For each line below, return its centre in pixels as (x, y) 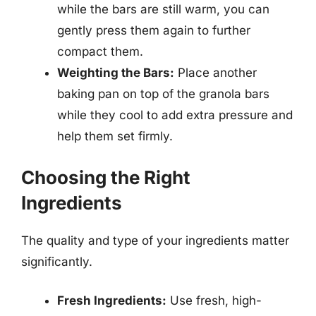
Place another (215, 73)
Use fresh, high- (214, 300)
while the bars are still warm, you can (163, 9)
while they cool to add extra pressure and (175, 115)
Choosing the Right (106, 177)
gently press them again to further (154, 30)
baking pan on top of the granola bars (163, 94)
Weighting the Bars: (116, 73)
